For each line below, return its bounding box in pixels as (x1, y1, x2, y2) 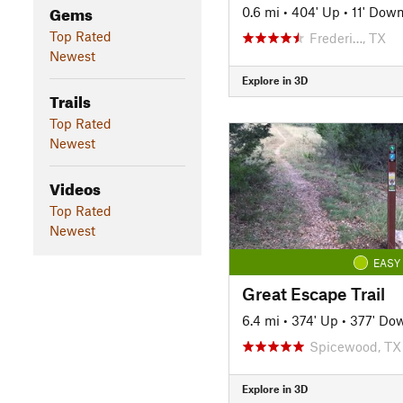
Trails (49, 86, 91, 112)
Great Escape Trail (241, 282, 385, 304)
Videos (49, 174, 101, 199)
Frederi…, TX (309, 29, 386, 46)
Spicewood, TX (309, 337, 401, 354)
